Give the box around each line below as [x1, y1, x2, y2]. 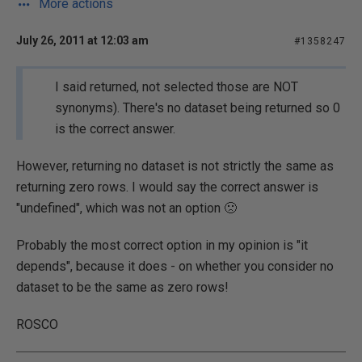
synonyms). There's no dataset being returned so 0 [55, 100, 340, 116]
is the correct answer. [55, 121, 175, 137]
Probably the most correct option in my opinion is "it [16, 238, 308, 253]
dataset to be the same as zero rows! [16, 280, 229, 295]
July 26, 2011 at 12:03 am [16, 34, 149, 47]
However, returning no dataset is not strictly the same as [16, 158, 334, 174]
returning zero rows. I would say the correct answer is [16, 179, 318, 195]
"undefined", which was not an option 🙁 [16, 200, 237, 216]
